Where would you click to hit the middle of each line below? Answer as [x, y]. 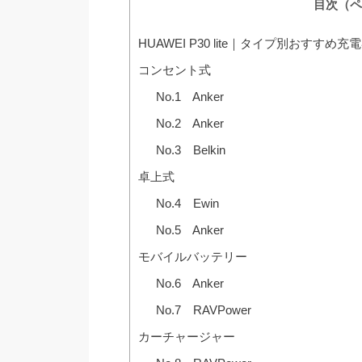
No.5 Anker [190, 229]
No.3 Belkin [191, 149]
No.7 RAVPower [204, 309]
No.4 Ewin [188, 203]
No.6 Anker [190, 283]
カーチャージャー [186, 336]
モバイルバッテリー [192, 256]
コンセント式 [174, 69]
